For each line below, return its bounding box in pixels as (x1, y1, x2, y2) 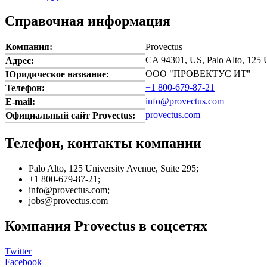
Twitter (5, 246, 32, 257)
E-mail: (5, 97, 35, 107)
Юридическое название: (5, 69, 109, 80)
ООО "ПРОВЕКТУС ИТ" (145, 69, 251, 79)
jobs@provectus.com (29, 195, 108, 206)
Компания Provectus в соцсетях (5, 218, 207, 234)
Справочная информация (5, 13, 170, 29)
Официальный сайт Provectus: (5, 110, 135, 121)
